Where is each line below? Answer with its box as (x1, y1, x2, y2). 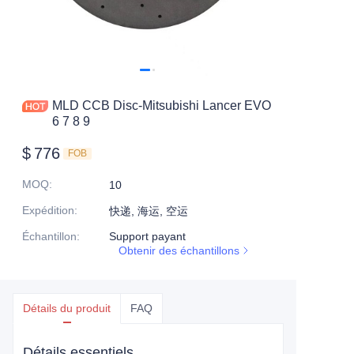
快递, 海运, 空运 (109, 205, 188, 218)
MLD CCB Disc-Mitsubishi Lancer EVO (52, 99, 271, 113)
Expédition (22, 204, 74, 217)
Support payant (109, 230, 186, 243)
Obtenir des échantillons (119, 244, 239, 258)
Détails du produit (23, 302, 111, 315)
